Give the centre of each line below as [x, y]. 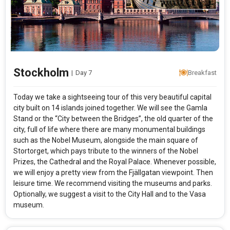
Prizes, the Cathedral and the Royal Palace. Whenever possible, [115, 162]
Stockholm [41, 73]
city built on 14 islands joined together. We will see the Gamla [110, 108]
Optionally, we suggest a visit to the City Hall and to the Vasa [110, 194]
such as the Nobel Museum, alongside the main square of [106, 140]
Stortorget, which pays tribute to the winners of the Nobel [106, 151]
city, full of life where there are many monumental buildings [109, 130]
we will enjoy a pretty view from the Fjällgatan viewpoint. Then [113, 173]
